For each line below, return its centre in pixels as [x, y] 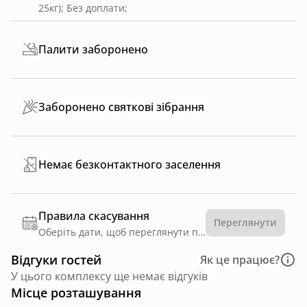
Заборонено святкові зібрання [121, 107]
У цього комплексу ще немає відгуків [109, 276]
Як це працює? [240, 259]
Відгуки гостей [56, 259]
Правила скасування [94, 216]
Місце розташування [76, 292]
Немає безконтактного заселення [130, 165]
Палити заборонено [93, 50]
